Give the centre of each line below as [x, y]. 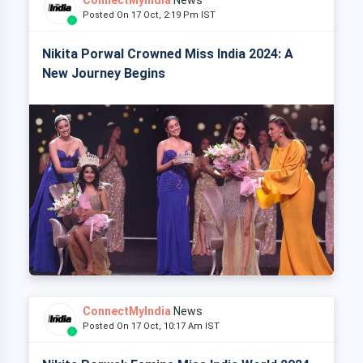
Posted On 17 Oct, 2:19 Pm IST [153, 15]
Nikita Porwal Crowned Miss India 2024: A [168, 53]
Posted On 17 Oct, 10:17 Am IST [155, 327]
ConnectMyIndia [127, 312]
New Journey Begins [104, 73]
